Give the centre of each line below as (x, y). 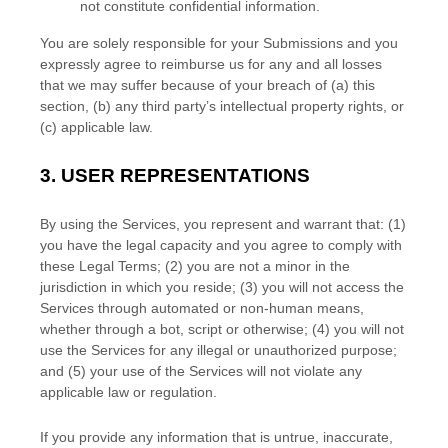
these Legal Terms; (100, 266)
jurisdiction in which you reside (136, 287)
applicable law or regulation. (128, 392)
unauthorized (295, 350)
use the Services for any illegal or (147, 350)
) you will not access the (328, 287)
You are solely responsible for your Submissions (191, 43)
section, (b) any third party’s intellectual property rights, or (222, 106)
